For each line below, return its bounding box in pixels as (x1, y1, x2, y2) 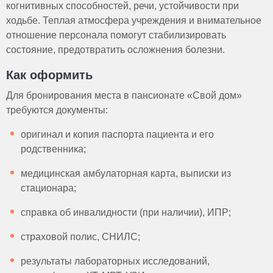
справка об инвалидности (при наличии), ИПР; (21, 207, 231, 218)
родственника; (21, 143, 88, 154)
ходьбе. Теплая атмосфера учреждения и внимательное (6, 15, 261, 26)
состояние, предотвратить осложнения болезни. (6, 44, 227, 55)
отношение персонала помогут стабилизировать (6, 29, 226, 40)
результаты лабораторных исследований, (21, 255, 210, 266)
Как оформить (6, 68, 93, 82)
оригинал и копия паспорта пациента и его (21, 129, 214, 140)
